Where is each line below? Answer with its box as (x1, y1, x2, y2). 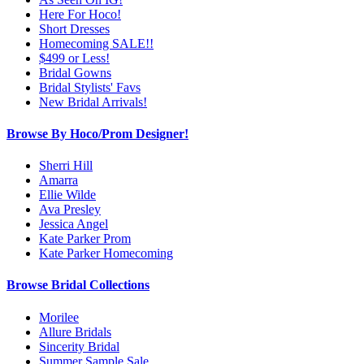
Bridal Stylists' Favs (39, 80, 141, 94)
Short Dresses (39, 21, 110, 36)
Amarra (39, 173, 78, 188)
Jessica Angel (39, 217, 108, 232)
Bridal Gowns (39, 65, 111, 80)
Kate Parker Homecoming (39, 246, 173, 261)
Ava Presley (39, 202, 101, 217)
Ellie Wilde (39, 188, 96, 202)
